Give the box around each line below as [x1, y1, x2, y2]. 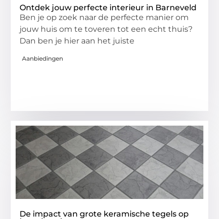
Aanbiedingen [22, 54, 64, 62]
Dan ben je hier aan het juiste [20, 36, 135, 46]
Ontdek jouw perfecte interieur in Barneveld [20, 3, 197, 13]
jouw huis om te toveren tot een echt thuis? [20, 24, 193, 34]
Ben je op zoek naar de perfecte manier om [20, 13, 189, 22]
